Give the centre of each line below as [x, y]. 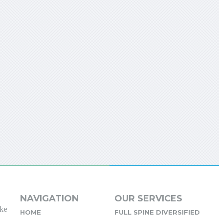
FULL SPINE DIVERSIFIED [157, 212]
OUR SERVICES [148, 199]
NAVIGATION [49, 199]
